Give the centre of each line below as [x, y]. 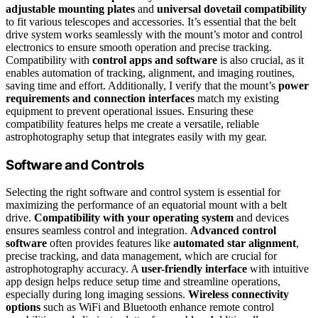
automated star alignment [235, 243]
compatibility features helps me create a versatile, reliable [132, 124]
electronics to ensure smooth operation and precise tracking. [139, 47]
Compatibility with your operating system [134, 218]
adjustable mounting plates [70, 9]
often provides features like [110, 243]
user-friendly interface [194, 269]
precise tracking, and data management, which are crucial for [141, 256]
